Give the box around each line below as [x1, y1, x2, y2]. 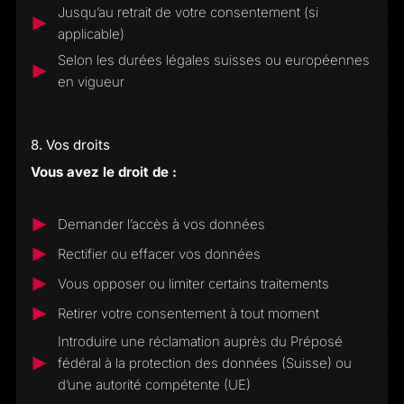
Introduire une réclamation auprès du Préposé [57, 333, 343, 350]
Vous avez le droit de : [30, 163, 177, 180]
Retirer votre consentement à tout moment [57, 305, 319, 322]
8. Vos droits [30, 135, 110, 153]
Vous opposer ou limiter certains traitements [57, 275, 329, 292]
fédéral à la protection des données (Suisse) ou [57, 354, 352, 372]
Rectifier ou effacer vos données [57, 245, 261, 262]
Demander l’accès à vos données [57, 216, 265, 233]
